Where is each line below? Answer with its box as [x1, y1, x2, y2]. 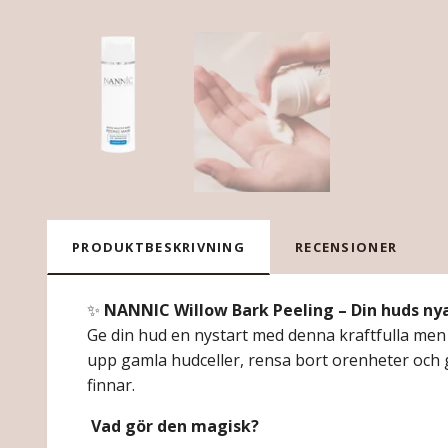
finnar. [87, 374, 135, 397]
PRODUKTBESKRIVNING [72, 238, 246, 257]
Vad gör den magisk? [87, 415, 259, 438]
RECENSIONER [295, 238, 398, 257]
